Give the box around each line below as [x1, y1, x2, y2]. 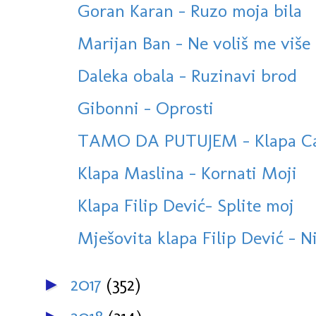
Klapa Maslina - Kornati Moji [78, 162, 297, 185]
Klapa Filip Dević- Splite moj [78, 194, 294, 217]
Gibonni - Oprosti [78, 97, 214, 120]
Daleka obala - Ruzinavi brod [78, 64, 297, 87]
